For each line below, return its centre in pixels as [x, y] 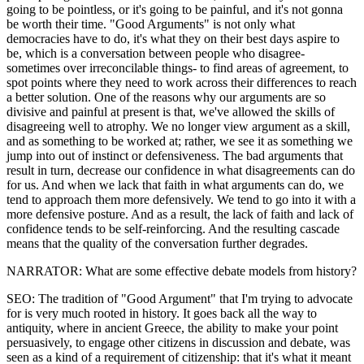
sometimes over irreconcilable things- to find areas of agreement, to [178, 67]
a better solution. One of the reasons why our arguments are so [166, 97]
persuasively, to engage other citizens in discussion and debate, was [178, 342]
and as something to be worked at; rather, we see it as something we [180, 141]
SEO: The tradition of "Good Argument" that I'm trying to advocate [180, 298]
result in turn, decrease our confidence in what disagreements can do [181, 170]
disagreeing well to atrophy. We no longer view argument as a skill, [178, 126]
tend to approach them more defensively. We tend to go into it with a [181, 199]
